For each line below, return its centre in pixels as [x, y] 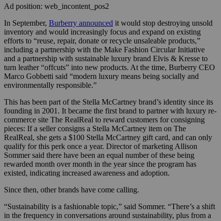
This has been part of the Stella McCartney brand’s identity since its [109, 102]
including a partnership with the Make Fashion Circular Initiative [104, 49]
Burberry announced [81, 23]
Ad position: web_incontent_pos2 [56, 6]
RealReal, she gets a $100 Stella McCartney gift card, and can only [108, 137]
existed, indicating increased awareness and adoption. [87, 173]
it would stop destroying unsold [163, 23]
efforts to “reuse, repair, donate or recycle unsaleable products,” [102, 40]
